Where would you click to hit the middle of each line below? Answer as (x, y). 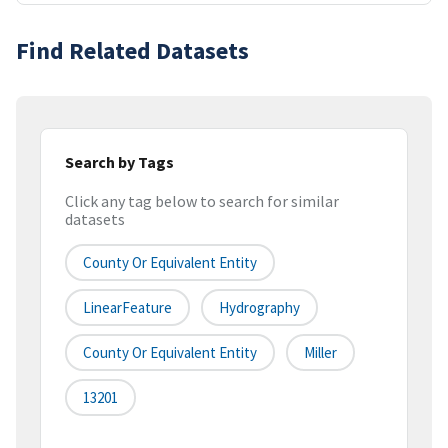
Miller (320, 353)
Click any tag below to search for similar (202, 201)
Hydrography (259, 308)
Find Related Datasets (132, 50)
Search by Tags (119, 161)
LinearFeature (127, 308)
